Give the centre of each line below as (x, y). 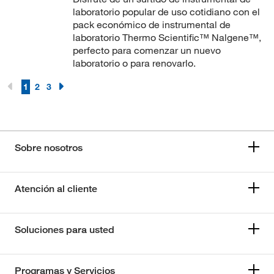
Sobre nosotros (49, 147)
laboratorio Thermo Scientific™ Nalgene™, (167, 37)
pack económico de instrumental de (151, 24)
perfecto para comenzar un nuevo (146, 50)
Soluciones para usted (65, 229)
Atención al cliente (56, 188)
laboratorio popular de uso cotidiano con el (166, 11)
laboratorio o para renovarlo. (134, 63)
